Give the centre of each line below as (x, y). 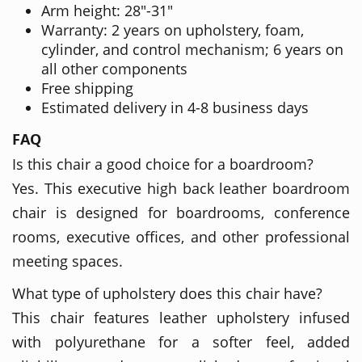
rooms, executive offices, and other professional (181, 236)
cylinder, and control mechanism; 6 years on (192, 49)
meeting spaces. (67, 261)
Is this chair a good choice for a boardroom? (163, 164)
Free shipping (87, 88)
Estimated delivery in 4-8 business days (175, 107)
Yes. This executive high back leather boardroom (181, 188)
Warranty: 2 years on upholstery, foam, (173, 29)
